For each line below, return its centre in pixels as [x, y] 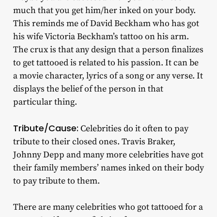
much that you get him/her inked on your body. [104, 11]
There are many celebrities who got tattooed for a [108, 207]
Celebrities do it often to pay [133, 129]
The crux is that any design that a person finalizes [108, 50]
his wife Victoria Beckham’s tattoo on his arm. [101, 37]
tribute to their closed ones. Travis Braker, [94, 142]
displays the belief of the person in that [88, 89]
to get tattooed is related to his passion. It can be [106, 63]
